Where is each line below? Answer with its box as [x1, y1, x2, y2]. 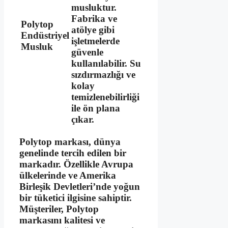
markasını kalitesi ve [19, 214, 105, 225]
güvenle [71, 47, 103, 58]
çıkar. [71, 114, 94, 125]
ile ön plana [71, 103, 120, 114]
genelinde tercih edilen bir [19, 147, 126, 158]
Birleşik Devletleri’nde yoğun [19, 181, 140, 192]
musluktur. [71, 2, 117, 13]
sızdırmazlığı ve [71, 69, 135, 80]
